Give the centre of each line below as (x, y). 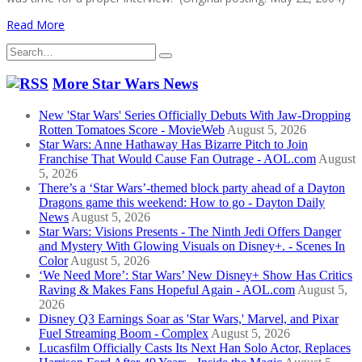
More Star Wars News (125, 84)
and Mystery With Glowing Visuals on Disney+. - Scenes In (192, 246)
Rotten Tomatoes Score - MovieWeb (132, 130)
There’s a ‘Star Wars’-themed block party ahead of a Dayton (192, 188)
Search (23, 49)
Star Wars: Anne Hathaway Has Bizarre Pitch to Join (173, 145)
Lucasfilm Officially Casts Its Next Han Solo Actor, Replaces (195, 348)
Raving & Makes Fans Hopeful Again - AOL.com (167, 290)
